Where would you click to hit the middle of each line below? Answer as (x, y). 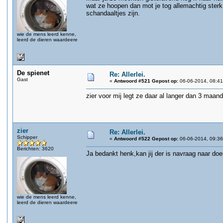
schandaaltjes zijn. (113, 13)
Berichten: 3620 (35, 149)
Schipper (27, 137)
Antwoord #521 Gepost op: (146, 81)
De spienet (33, 73)
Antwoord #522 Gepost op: (146, 139)
